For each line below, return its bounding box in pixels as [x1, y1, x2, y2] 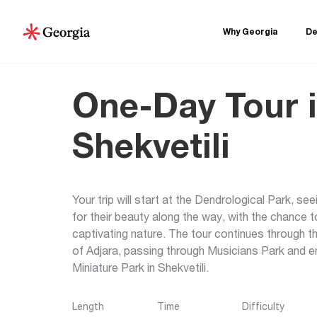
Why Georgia [223, 26, 278, 37]
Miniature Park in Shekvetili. [72, 260, 209, 275]
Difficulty [242, 300, 284, 312]
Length [72, 300, 104, 312]
